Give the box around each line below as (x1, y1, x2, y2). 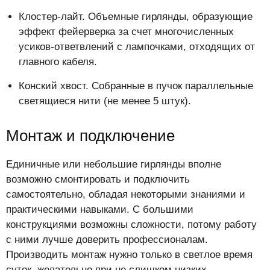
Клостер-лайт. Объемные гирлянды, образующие (19, 11, 253, 23)
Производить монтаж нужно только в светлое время (6, 249, 253, 261)
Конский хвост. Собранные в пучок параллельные (19, 80, 253, 92)
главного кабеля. (19, 56, 97, 68)
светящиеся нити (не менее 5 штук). (19, 95, 191, 107)
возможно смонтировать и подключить (6, 174, 190, 186)
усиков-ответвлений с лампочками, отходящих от (19, 41, 255, 53)
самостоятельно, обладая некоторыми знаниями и (6, 189, 245, 201)
